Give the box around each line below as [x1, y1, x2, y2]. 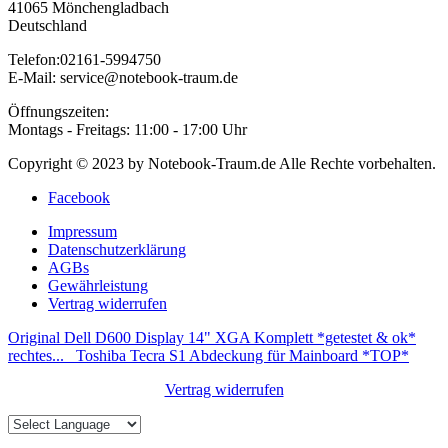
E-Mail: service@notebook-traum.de [8, 68, 238, 86]
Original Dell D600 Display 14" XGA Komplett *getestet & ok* [8, 328, 416, 346]
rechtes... [8, 346, 64, 364]
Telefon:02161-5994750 [8, 50, 161, 68]
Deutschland [8, 16, 87, 34]
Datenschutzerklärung [48, 240, 186, 258]
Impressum [48, 222, 117, 240]
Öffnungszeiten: [8, 102, 109, 120]
